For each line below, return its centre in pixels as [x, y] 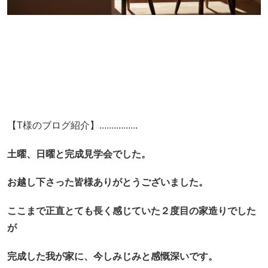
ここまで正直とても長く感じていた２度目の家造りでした [131, 211]
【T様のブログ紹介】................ [72, 126]
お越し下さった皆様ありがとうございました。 [107, 182]
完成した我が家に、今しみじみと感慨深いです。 [112, 256]
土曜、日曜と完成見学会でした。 [79, 154]
